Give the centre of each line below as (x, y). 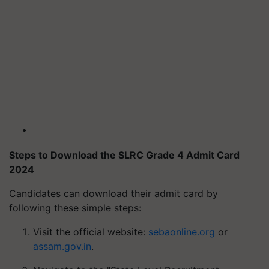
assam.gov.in (62, 246)
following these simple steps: (75, 208)
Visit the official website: (91, 232)
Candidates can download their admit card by (113, 193)
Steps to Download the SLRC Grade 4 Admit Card (124, 155)
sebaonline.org (182, 232)
